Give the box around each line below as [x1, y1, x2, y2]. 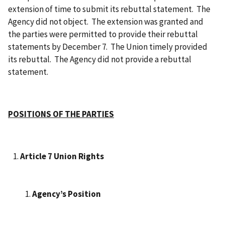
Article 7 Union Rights [20, 151, 104, 162]
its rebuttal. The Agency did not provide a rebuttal [8, 54, 191, 65]
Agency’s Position [32, 188, 101, 200]
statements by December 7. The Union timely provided [8, 41, 207, 53]
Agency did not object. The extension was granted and [8, 16, 203, 28]
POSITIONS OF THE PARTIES [8, 108, 114, 120]
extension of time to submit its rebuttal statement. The [8, 4, 210, 15]
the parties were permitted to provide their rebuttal [8, 29, 198, 40]
